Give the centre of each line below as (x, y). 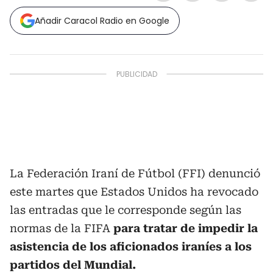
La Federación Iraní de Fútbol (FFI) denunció (135, 173)
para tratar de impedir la (184, 228)
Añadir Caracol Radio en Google (102, 21)
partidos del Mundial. (73, 265)
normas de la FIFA (60, 228)
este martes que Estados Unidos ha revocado (134, 192)
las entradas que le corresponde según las (126, 210)
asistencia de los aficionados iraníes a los (131, 246)
